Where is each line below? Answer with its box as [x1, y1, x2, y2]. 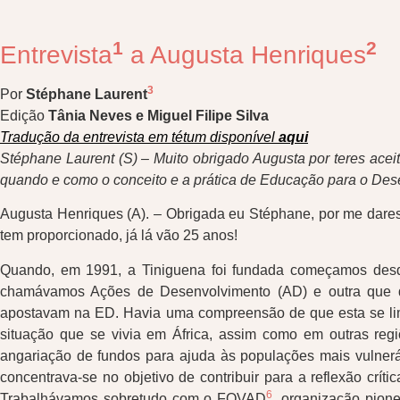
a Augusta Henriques [123, 41, 366, 69]
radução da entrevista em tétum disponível [8, 129, 279, 145]
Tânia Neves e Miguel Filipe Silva [48, 108, 272, 123]
